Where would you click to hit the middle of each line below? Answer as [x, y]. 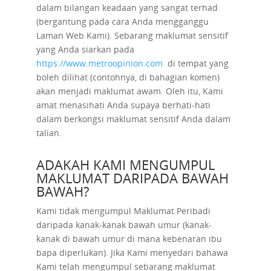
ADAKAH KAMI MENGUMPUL [125, 165]
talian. [49, 133]
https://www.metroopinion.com [99, 63]
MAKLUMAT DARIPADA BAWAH [132, 178]
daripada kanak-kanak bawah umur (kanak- [124, 225]
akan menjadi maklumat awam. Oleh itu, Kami [129, 91]
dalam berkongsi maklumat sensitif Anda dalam [133, 119]
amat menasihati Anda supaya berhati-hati [123, 105]
